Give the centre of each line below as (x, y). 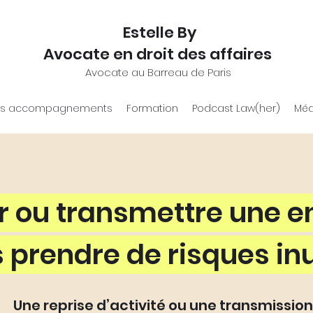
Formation (152, 108)
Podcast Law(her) (236, 108)
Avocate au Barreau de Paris (159, 72)
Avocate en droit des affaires (160, 54)
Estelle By (159, 32)
